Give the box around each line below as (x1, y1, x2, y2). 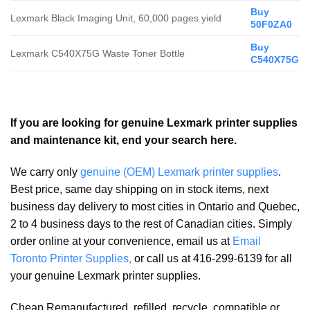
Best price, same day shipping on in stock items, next (10, 183, 268, 195)
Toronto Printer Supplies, (10, 252, 131, 264)
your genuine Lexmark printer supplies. (10, 269, 201, 282)
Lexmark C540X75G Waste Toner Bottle (10, 48, 185, 60)
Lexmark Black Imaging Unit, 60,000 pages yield (10, 12, 221, 24)
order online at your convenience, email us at (10, 235, 232, 247)
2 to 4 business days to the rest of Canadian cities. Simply (10, 217, 292, 230)
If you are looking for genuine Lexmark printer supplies (10, 117, 298, 129)
